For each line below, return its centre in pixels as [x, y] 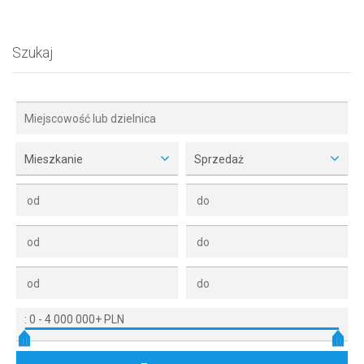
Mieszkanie [54, 160]
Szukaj [32, 53]
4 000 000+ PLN [84, 320]
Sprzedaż [219, 160]
